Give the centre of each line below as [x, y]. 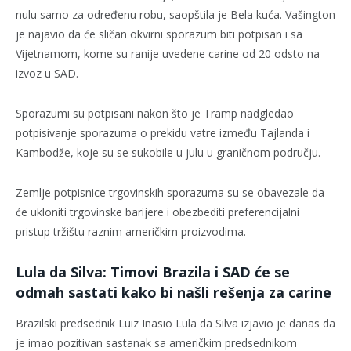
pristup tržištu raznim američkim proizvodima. [131, 232]
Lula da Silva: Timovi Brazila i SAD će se [153, 272]
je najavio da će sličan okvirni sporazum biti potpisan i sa [159, 34]
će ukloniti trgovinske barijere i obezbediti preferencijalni [157, 212]
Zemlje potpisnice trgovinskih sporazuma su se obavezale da [170, 193]
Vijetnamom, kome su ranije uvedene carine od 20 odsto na [168, 54]
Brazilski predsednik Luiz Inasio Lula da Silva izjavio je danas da [175, 323]
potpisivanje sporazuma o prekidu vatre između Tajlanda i [163, 133]
